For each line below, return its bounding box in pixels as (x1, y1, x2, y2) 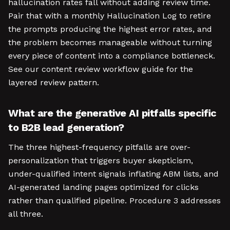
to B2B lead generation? (8, 121, 124, 133)
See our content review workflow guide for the (8, 64, 193, 74)
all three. (8, 209, 43, 219)
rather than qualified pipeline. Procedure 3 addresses (8, 196, 221, 205)
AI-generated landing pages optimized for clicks (8, 182, 199, 192)
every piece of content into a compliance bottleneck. (8, 51, 215, 61)
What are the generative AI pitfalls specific (8, 107, 217, 119)
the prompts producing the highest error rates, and (8, 24, 212, 34)
